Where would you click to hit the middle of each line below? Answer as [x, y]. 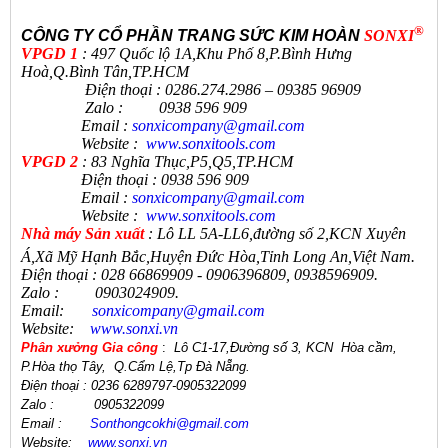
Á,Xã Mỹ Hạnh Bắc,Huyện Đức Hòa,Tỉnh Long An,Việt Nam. [218, 257]
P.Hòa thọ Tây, [65, 367]
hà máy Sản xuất [88, 233]
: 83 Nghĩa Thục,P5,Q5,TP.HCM [187, 161]
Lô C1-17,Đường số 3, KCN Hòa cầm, [283, 348]
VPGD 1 [49, 53]
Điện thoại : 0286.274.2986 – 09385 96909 [191, 89]
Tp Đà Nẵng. [215, 367]
